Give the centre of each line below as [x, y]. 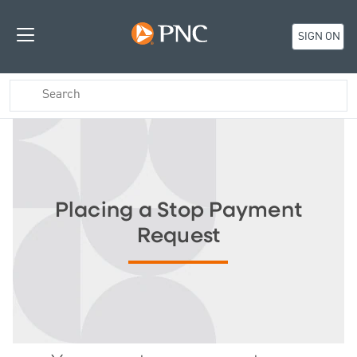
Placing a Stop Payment [178, 210]
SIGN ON [318, 37]
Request [178, 236]
